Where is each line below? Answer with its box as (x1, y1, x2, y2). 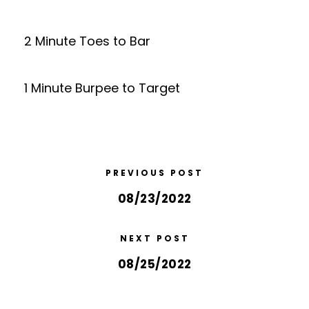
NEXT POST (119, 232, 190, 244)
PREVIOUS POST (106, 167, 203, 179)
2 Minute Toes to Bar (24, 32, 150, 50)
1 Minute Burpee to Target (24, 79, 180, 97)
